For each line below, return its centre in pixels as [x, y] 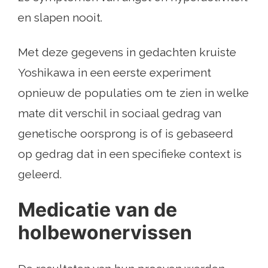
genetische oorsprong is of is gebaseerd [126, 134]
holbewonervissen [105, 233]
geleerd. [40, 174]
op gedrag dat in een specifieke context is [130, 154]
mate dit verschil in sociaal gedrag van [120, 113]
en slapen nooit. [60, 18]
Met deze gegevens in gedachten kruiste [127, 52]
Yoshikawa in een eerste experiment [115, 73]
